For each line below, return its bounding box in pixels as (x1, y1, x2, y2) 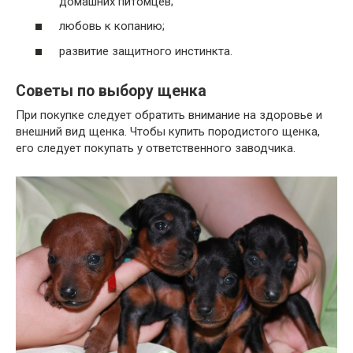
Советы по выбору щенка (16, 82, 206, 101)
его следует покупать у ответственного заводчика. (16, 140, 295, 155)
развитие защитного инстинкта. (59, 43, 232, 58)
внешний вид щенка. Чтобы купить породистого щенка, (16, 124, 320, 139)
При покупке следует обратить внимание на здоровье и (16, 107, 322, 122)
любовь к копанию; (59, 19, 165, 34)
